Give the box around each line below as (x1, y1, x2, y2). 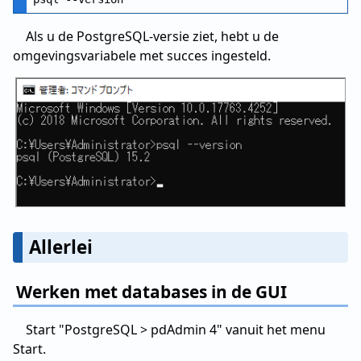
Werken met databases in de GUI (16, 280, 287, 303)
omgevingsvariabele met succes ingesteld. (13, 47, 271, 65)
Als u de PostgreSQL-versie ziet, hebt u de (26, 27, 279, 46)
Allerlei (29, 234, 93, 259)
